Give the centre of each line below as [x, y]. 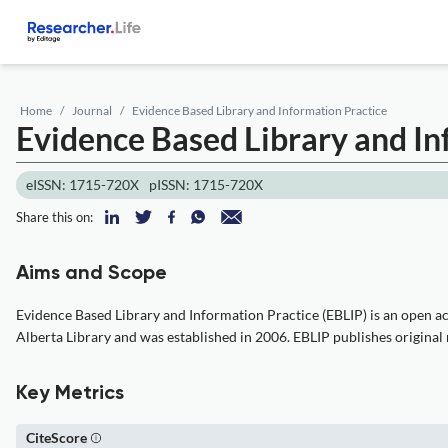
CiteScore [56, 437]
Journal [92, 110]
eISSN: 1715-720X [82, 184]
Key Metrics [70, 394]
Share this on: [54, 217]
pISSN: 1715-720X [206, 184]
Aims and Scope [91, 274]
